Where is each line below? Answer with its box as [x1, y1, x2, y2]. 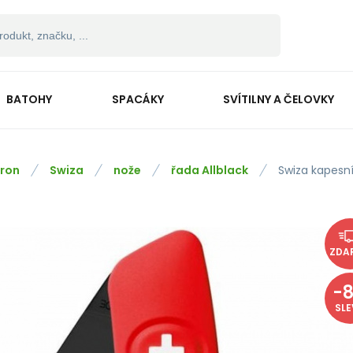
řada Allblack [171, 162, 248, 178]
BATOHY [6, 91, 52, 107]
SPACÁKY [111, 91, 164, 107]
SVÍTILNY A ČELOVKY [223, 91, 335, 107]
